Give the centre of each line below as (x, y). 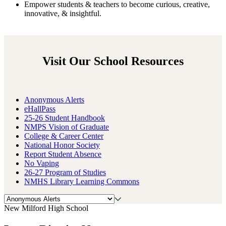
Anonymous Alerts (54, 99)
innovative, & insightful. (63, 14)
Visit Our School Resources (113, 61)
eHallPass (40, 108)
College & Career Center (64, 136)
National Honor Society (62, 145)
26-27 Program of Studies (65, 172)
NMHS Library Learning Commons (82, 181)
